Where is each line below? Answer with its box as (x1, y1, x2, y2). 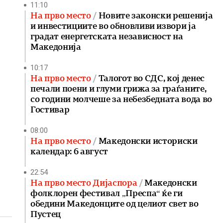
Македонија (30, 42, 81, 52)
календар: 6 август (30, 146, 108, 156)
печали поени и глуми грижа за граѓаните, (30, 84, 207, 94)
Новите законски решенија (98, 10, 213, 20)
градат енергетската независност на (30, 31, 183, 41)
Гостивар (30, 105, 70, 114)
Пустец (30, 209, 61, 219)
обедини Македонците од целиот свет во (30, 199, 199, 209)
